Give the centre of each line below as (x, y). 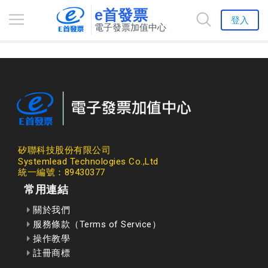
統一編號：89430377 (62, 172)
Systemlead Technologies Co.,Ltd (88, 162)
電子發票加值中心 (130, 27)
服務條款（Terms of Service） (95, 224)
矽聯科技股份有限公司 (64, 150)
